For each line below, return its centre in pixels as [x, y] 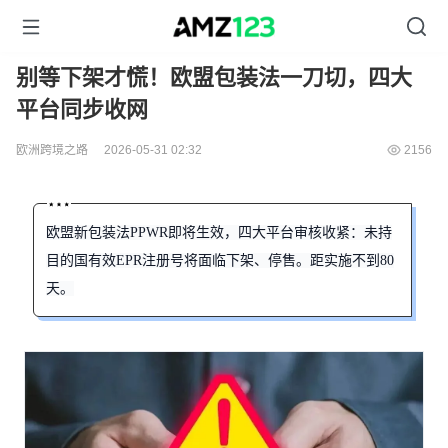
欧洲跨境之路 [52, 150]
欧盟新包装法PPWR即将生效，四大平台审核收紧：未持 [219, 232]
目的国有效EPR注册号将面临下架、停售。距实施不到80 [220, 260]
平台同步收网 [82, 109]
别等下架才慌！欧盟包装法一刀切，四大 [214, 77]
